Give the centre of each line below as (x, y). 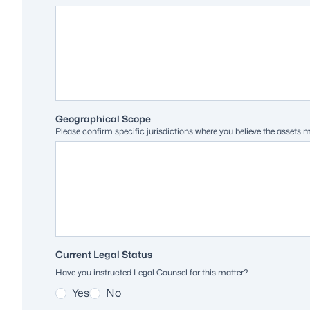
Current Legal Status (104, 254)
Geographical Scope (103, 118)
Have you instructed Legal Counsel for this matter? (152, 272)
